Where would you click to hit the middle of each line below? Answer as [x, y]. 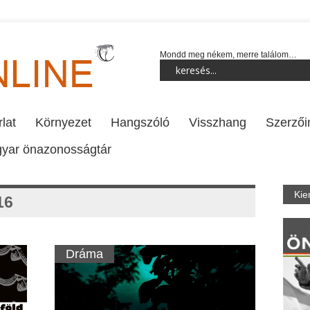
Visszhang [218, 122]
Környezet [63, 122]
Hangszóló [140, 122]
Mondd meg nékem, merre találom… [228, 55]
